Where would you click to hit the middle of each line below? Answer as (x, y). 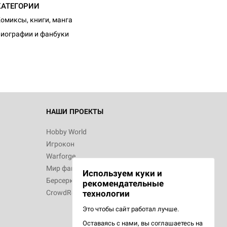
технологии (106, 194)
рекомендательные (123, 183)
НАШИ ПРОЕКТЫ (75, 111)
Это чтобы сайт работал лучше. (131, 209)
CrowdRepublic (70, 193)
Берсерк (60, 180)
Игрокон (60, 144)
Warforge (61, 156)
